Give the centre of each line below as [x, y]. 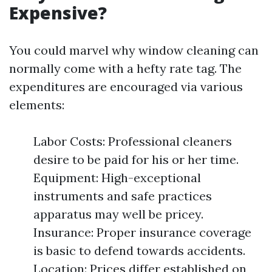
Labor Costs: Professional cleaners [133, 141]
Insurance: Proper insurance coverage [142, 232]
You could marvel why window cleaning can [134, 50]
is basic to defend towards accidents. [139, 250]
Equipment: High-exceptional [117, 178]
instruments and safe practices [123, 196]
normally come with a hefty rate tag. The [125, 68]
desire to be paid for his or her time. [136, 159]
